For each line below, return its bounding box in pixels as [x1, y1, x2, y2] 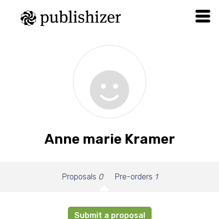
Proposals [62, 172, 98, 181]
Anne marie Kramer [44, 131, 175, 147]
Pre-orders [114, 172, 154, 181]
